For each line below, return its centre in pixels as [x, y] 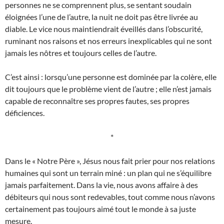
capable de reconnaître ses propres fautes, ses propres [97, 101]
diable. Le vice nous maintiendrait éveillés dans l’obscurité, [104, 29]
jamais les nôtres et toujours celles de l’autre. [81, 53]
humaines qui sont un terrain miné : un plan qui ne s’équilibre [108, 173]
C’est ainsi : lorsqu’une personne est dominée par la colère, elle [111, 77]
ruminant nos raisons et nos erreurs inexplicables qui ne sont [108, 41]
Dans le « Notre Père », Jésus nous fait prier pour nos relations [110, 161]
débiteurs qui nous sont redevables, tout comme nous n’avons [110, 197]
